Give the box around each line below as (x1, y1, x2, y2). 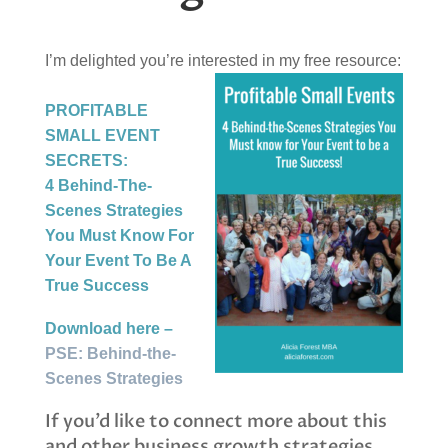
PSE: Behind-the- (44, 345, 176, 362)
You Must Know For (44, 227, 194, 244)
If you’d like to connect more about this (44, 409, 387, 434)
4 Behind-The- (44, 177, 152, 194)
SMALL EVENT (44, 127, 160, 144)
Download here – (44, 320, 173, 337)
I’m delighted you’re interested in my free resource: (44, 52, 401, 69)
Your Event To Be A (44, 252, 191, 269)
